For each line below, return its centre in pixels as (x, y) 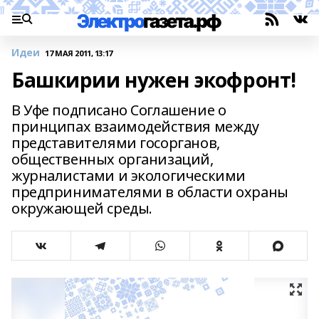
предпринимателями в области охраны (150, 192)
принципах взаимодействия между (135, 126)
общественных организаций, (113, 159)
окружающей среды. (82, 208)
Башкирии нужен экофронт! (154, 80)
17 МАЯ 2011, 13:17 (79, 53)
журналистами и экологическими (129, 176)
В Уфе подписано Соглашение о (119, 110)
